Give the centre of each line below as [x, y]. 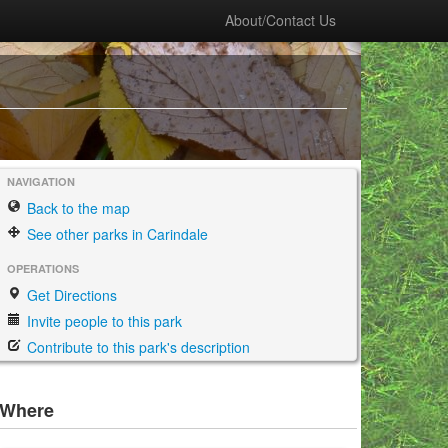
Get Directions [70, 295]
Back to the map [76, 208]
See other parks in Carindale [115, 234]
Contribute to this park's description [136, 347]
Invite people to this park [102, 321]
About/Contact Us [280, 20]
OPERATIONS [43, 268]
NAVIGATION [41, 181]
